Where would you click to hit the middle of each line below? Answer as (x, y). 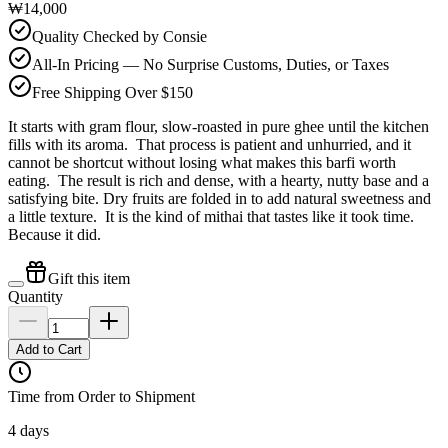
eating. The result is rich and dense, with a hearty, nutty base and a (218, 180)
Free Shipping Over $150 (112, 92)
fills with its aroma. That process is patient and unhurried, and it (209, 144)
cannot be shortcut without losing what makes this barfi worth (202, 162)
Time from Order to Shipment (101, 396)
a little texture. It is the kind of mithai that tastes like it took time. (211, 216)
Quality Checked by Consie (119, 36)
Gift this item (89, 278)
